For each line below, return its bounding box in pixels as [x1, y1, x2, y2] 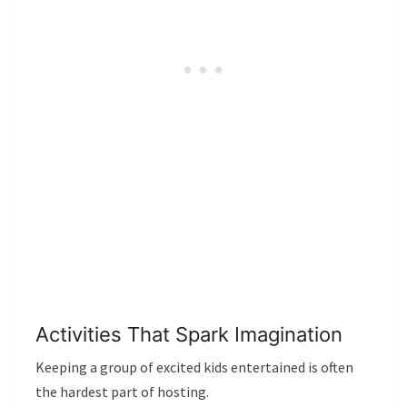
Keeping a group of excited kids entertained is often [35, 358, 353, 376]
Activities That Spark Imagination [35, 323, 342, 346]
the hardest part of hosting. [35, 382, 209, 401]
